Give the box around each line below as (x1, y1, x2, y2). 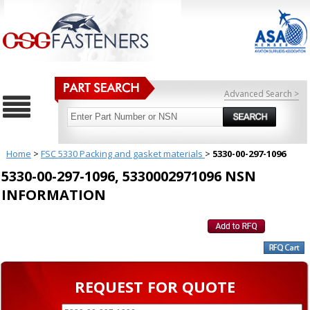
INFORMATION (1, 185, 106, 205)
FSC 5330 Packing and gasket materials (40, 147, 205, 161)
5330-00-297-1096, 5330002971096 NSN (1, 167, 256, 186)
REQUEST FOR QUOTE (75, 276, 235, 298)
